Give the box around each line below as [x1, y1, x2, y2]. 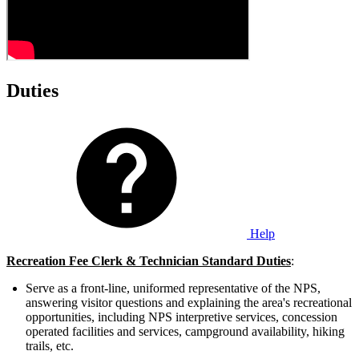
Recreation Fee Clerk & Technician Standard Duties [6, 254, 291, 268]
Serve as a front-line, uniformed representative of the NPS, [26, 281, 321, 296]
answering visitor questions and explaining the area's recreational [26, 296, 352, 310]
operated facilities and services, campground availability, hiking [26, 325, 345, 339]
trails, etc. [26, 339, 74, 353]
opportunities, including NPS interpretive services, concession [26, 310, 337, 325]
